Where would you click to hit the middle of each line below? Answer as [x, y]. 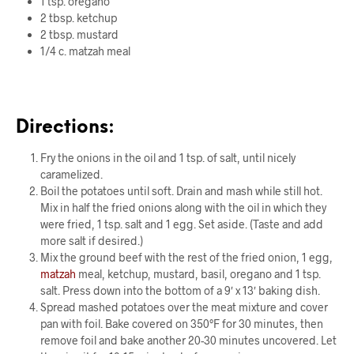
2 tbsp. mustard [79, 34]
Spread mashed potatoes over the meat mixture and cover [184, 307]
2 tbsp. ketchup [78, 17]
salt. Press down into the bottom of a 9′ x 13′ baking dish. [180, 291]
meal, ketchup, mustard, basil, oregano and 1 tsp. [198, 274]
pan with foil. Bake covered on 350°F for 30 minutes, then [181, 324]
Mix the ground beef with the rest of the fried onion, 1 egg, [186, 258]
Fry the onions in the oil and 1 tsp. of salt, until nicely [168, 158]
